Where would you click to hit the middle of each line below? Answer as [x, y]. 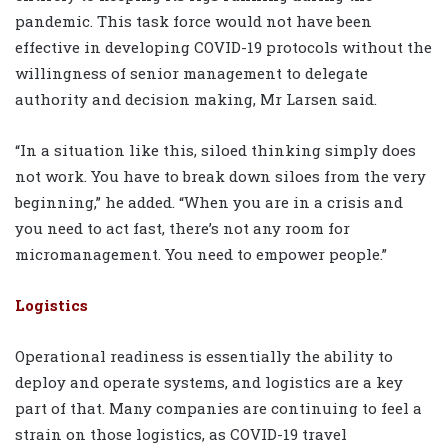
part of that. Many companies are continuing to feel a [218, 408]
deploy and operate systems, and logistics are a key [209, 382]
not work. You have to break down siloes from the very [220, 176]
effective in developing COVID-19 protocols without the [223, 47]
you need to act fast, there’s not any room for [182, 228]
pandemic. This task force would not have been [193, 21]
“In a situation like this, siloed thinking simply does [215, 150]
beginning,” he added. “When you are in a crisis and [209, 202]
